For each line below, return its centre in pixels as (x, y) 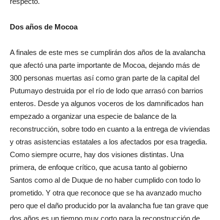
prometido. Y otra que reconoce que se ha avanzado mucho (106, 193)
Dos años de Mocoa (44, 27)
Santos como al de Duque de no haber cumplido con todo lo (105, 180)
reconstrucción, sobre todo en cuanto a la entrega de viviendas (110, 129)
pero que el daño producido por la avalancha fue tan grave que (109, 206)
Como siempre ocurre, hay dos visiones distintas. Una (97, 154)
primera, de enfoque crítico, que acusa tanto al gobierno (98, 167)
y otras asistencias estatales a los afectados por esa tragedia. (109, 142)
